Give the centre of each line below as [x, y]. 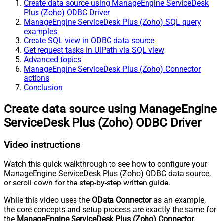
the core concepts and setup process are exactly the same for [110, 210]
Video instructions [42, 145]
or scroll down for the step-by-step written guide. [87, 183]
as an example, [179, 200]
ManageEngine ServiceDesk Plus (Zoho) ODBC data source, [107, 174]
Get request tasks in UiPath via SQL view [94, 50]
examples [40, 31]
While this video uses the [48, 200]
